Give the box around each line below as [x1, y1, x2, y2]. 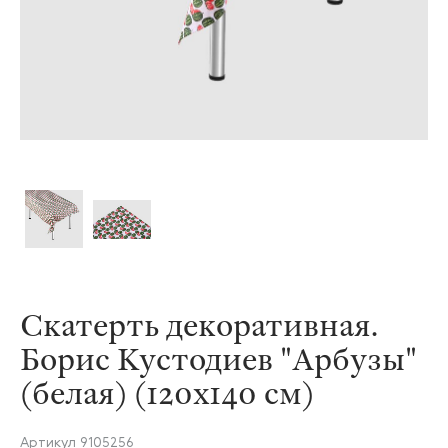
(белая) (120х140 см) [20, 366, 314, 417]
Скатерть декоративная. [20, 298, 378, 349]
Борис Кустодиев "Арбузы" [20, 332, 417, 383]
